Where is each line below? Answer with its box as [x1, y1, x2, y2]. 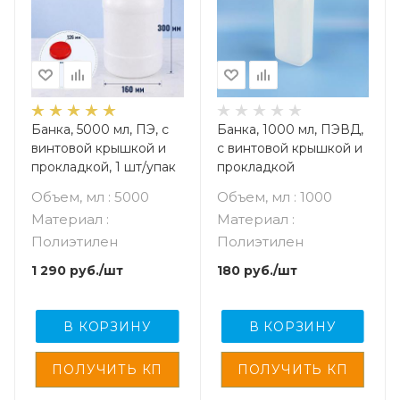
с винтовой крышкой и [216, 140, 362, 156]
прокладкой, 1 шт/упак [31, 159, 176, 175]
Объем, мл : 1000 [216, 188, 332, 205]
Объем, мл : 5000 [31, 188, 149, 205]
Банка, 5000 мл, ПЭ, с [31, 121, 169, 137]
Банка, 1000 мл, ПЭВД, [216, 121, 363, 137]
